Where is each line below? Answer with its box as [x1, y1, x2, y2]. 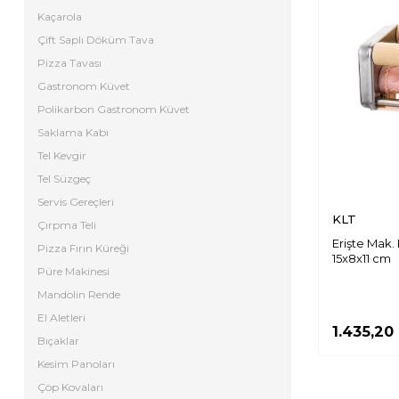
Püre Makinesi [37, 265, 110, 278]
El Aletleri [37, 311, 85, 324]
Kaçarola [37, 10, 82, 23]
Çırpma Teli [37, 218, 96, 232]
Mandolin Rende [37, 288, 120, 301]
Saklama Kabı [37, 126, 109, 139]
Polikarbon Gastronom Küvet [37, 102, 190, 116]
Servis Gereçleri [37, 195, 114, 208]
